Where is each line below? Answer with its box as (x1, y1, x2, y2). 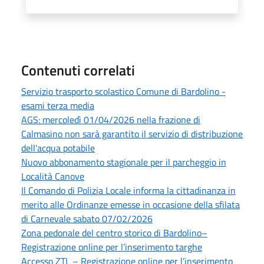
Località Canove (21, 169, 84, 183)
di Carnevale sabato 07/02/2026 (21, 211, 153, 226)
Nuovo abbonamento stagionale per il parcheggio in (21, 154, 226, 169)
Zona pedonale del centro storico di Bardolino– (21, 225, 207, 240)
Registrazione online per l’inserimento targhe (21, 239, 202, 254)
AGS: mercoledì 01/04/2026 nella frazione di (21, 112, 200, 127)
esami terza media (21, 98, 94, 113)
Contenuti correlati (21, 59, 135, 81)
